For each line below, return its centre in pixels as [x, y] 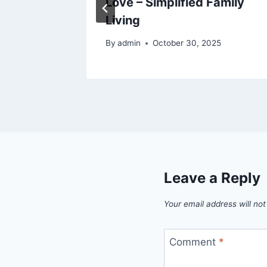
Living [123, 20]
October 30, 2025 [187, 43]
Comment [194, 242]
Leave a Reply [212, 178]
